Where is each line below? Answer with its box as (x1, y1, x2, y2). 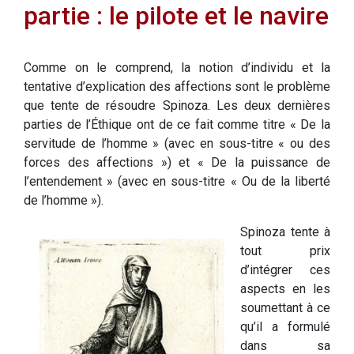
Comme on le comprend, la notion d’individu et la (24, 60, 330, 76)
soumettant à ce (240, 300, 330, 316)
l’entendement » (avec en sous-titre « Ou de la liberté (24, 174, 330, 190)
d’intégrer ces (240, 262, 330, 278)
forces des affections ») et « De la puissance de (24, 155, 330, 171)
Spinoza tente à (240, 224, 330, 240)
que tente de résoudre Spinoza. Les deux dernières (24, 98, 330, 114)
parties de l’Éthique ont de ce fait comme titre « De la (24, 117, 330, 133)
